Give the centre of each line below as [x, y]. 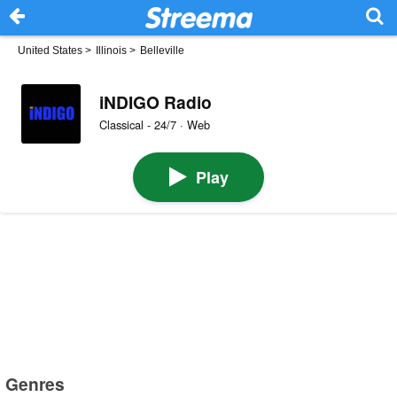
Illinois [111, 51]
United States [50, 51]
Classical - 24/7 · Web [154, 125]
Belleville [162, 51]
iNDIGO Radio [155, 101]
